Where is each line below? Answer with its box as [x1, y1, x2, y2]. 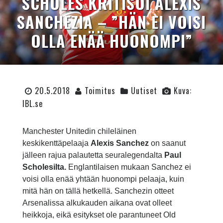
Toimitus [84, 85, 115, 97]
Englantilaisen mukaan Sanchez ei [68, 163, 191, 172]
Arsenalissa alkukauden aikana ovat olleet [22, 199, 172, 208]
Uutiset [130, 85, 157, 97]
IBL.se [22, 98, 43, 110]
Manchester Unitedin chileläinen [22, 127, 136, 136]
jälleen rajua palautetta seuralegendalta [22, 151, 164, 160]
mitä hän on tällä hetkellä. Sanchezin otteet [22, 187, 174, 196]
